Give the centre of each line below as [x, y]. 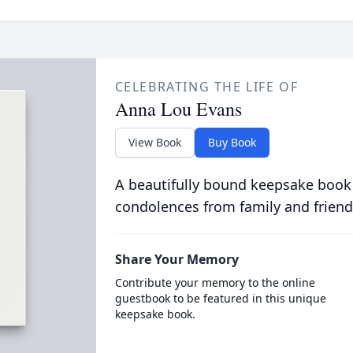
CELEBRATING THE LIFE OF [206, 87]
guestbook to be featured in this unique [220, 298]
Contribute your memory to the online [215, 282]
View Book [154, 142]
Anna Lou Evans [178, 109]
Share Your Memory [176, 259]
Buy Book [232, 142]
